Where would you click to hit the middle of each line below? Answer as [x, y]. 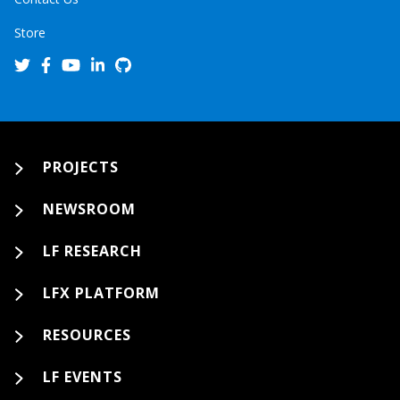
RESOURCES [87, 335]
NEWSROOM [89, 209]
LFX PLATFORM [101, 293]
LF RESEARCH [92, 251]
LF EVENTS [83, 377]
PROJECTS [81, 167]
